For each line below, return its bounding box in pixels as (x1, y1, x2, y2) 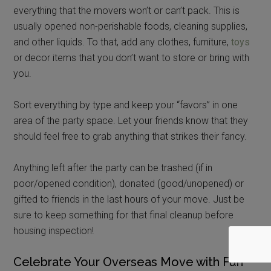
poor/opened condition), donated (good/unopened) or (13, 177, 244, 189)
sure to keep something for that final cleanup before (13, 209, 234, 221)
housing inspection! (13, 224, 94, 237)
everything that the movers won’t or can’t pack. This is (13, 4, 240, 16)
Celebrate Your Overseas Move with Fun (13, 254, 244, 269)
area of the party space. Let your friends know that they (13, 114, 249, 126)
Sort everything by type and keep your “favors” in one (13, 99, 238, 111)
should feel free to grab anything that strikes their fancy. (13, 130, 247, 142)
